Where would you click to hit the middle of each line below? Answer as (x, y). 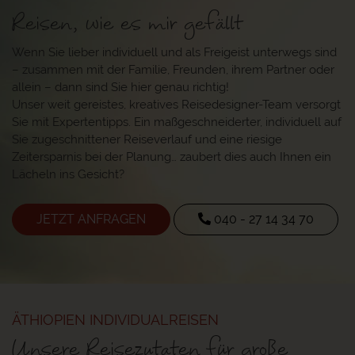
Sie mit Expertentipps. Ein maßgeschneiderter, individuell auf (177, 122)
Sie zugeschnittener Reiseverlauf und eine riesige (147, 139)
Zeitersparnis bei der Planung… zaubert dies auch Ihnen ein (172, 157)
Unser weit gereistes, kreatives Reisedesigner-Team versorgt (176, 104)
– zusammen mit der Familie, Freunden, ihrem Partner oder (173, 69)
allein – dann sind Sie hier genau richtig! (120, 87)
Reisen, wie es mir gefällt (127, 23)
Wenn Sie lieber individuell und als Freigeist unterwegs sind (174, 52)
